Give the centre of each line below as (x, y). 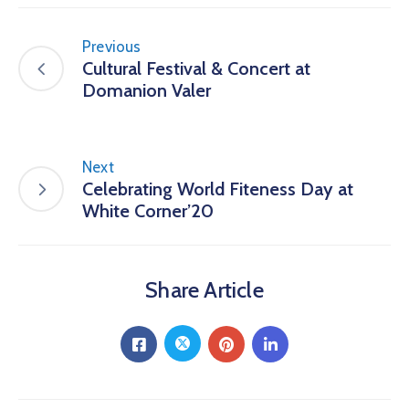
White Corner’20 (148, 210)
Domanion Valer (147, 90)
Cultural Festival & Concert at (196, 68)
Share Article (204, 289)
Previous (112, 46)
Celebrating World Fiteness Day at (218, 189)
